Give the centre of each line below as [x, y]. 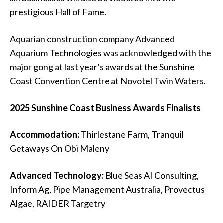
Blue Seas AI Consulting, [151, 175]
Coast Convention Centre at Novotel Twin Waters [107, 81]
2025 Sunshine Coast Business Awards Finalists [105, 108]
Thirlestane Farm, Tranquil [131, 135]
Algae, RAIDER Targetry [57, 203]
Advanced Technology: [57, 175]
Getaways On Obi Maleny [59, 149]
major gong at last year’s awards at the [85, 67]
